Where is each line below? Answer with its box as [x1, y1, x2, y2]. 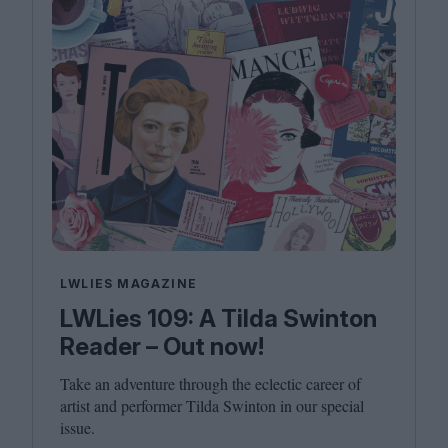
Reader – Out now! [60, 331, 264, 361]
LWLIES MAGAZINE [60, 275, 197, 291]
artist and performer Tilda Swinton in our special [60, 394, 364, 416]
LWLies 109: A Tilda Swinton [60, 303, 377, 333]
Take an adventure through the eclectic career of [60, 372, 361, 394]
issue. [60, 416, 100, 438]
